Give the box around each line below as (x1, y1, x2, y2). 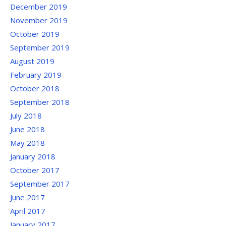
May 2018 (10, 137, 45, 148)
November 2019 (10, 15, 68, 25)
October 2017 (10, 164, 60, 175)
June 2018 (10, 124, 45, 134)
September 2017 (10, 178, 70, 189)
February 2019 (10, 69, 62, 80)
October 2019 (10, 28, 60, 39)
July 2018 (10, 110, 42, 121)
